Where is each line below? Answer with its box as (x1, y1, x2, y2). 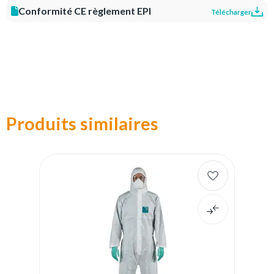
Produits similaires (6, 113, 158, 134)
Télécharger (211, 7, 252, 16)
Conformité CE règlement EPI (18, 5, 151, 17)
